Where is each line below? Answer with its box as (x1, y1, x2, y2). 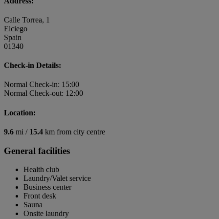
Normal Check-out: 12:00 (4, 89, 83, 98)
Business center (23, 183, 71, 192)
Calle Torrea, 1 (4, 15, 50, 24)
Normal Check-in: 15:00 (4, 80, 79, 89)
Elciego (4, 24, 27, 33)
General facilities (4, 145, 70, 156)
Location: (4, 108, 36, 117)
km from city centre (43, 128, 105, 136)
